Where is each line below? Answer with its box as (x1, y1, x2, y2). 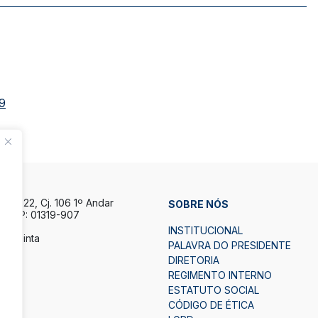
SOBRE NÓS (168, 198, 229, 211)
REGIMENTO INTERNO (168, 269, 272, 282)
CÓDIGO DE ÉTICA (168, 299, 254, 312)
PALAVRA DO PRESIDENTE (168, 239, 291, 252)
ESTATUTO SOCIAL (168, 284, 259, 297)
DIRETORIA (168, 254, 219, 267)
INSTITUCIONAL (168, 224, 243, 237)
